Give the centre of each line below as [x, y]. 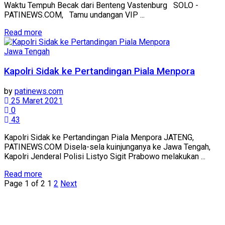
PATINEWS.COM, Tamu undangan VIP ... [74, 15]
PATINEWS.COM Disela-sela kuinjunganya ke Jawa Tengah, [107, 147]
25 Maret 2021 [36, 100]
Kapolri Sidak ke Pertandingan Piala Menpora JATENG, [99, 137]
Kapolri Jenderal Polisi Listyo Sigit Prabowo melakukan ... [105, 156]
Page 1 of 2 [25, 183]
